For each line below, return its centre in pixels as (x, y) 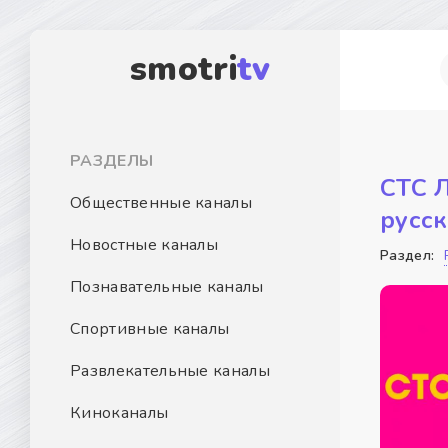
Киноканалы (119, 413)
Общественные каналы (161, 203)
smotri (183, 69)
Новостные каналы (144, 245)
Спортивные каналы (150, 329)
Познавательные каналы (167, 287)
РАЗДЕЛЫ (112, 161)
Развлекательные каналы (170, 371)
